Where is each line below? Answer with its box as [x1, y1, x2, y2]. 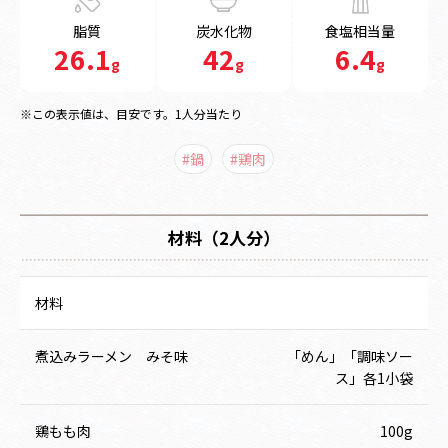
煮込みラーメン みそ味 [35, 345, 188, 366]
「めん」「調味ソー [287, 345, 413, 366]
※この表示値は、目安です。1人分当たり [20, 104, 242, 122]
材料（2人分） [168, 224, 280, 250]
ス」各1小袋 [335, 367, 413, 388]
